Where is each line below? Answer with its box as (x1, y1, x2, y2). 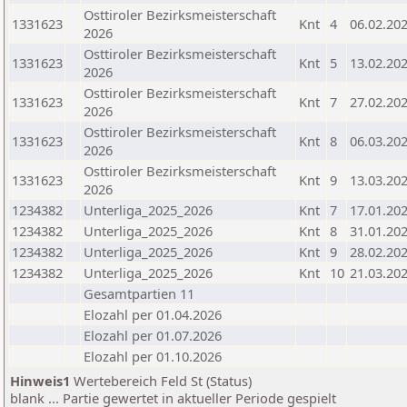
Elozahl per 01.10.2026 (84, 347, 222, 365)
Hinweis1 (10, 372, 70, 390)
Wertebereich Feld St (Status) (70, 372, 252, 390)
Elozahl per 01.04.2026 (84, 305, 222, 323)
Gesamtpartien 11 (84, 284, 194, 303)
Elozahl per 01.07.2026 (84, 326, 222, 344)
